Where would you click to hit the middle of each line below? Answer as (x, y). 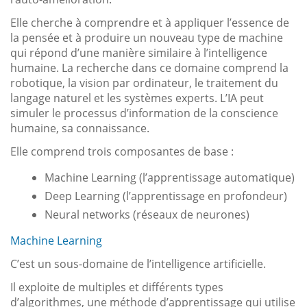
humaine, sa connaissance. (80, 128)
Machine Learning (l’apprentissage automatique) (170, 177)
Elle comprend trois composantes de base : (122, 151)
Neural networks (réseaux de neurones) (147, 214)
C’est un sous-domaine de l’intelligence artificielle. (138, 263)
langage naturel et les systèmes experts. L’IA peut (137, 98)
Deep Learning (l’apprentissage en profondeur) (166, 196)
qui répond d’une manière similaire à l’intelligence (139, 52)
